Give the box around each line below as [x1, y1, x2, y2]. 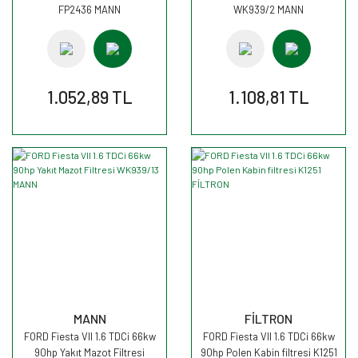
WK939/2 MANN [233, 3, 304, 16]
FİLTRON [245, 311, 292, 326]
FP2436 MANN [58, 3, 121, 16]
